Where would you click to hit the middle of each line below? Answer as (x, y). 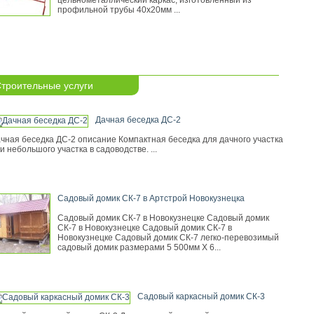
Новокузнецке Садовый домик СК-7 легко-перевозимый (168, 238)
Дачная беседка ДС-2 (138, 120)
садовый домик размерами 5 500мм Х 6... (139, 247)
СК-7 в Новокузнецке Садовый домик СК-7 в (145, 228)
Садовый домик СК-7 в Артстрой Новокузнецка (151, 198)
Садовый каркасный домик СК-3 (201, 296)
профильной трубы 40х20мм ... (119, 10)
